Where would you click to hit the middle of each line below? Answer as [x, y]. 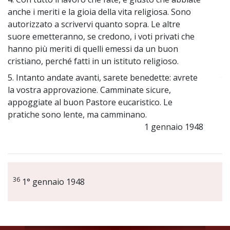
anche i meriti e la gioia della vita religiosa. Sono [99, 12]
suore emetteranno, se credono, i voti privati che [101, 37]
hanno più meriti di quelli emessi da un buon [93, 49]
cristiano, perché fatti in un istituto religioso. [93, 61]
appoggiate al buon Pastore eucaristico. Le [90, 102]
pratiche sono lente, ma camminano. [77, 115]
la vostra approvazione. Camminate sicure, [89, 90]
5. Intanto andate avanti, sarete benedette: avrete [103, 78]
